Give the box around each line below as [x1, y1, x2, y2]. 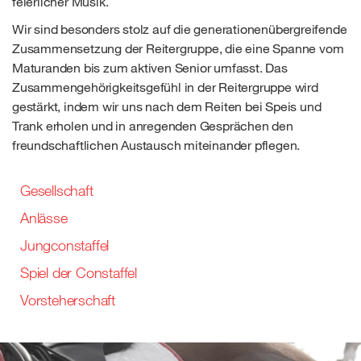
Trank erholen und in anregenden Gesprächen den [12, 118, 293, 133]
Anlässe [20, 210, 68, 226]
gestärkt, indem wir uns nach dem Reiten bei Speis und [12, 98, 322, 114]
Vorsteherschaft [20, 292, 115, 309]
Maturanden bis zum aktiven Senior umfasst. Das [12, 60, 288, 75]
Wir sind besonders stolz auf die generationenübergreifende [12, 21, 347, 36]
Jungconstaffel [20, 237, 110, 254]
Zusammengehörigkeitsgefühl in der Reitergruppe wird [12, 79, 318, 94]
